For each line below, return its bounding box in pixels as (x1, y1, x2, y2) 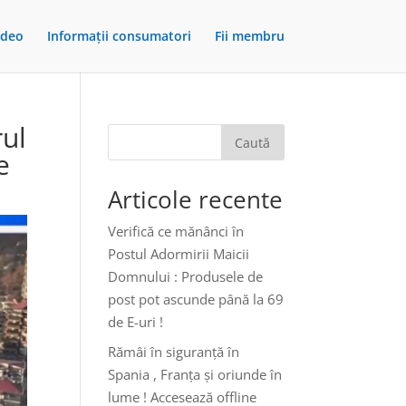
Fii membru (214, 27, 285, 44)
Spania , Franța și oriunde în (108, 364, 283, 383)
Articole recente (108, 183, 284, 216)
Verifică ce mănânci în (108, 222, 245, 240)
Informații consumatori (46, 27, 191, 44)
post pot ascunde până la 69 (108, 290, 285, 308)
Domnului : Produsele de (108, 267, 264, 285)
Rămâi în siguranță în (108, 342, 240, 361)
